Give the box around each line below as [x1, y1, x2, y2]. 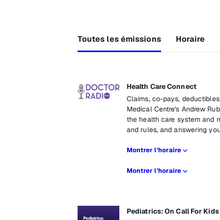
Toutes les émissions [77, 34, 161, 44]
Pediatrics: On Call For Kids [126, 207, 219, 216]
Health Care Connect [126, 82, 196, 91]
